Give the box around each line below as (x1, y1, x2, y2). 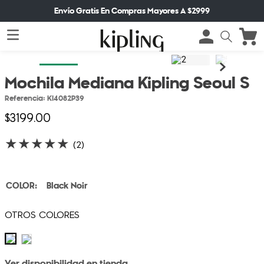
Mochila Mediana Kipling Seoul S (5, 74, 249, 93)
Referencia (5, 94, 43, 103)
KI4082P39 (47, 94, 84, 103)
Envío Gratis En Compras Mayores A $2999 (54, 5, 210, 16)
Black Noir (47, 180, 87, 192)
